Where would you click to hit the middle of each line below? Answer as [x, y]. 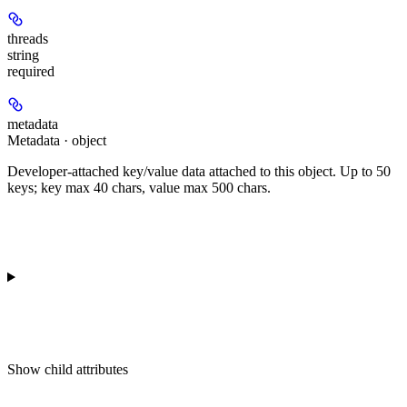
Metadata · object [57, 140]
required [31, 71]
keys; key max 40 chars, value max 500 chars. [139, 187]
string [23, 55]
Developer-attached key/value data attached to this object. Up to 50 [199, 171]
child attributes [86, 369]
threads [28, 38]
